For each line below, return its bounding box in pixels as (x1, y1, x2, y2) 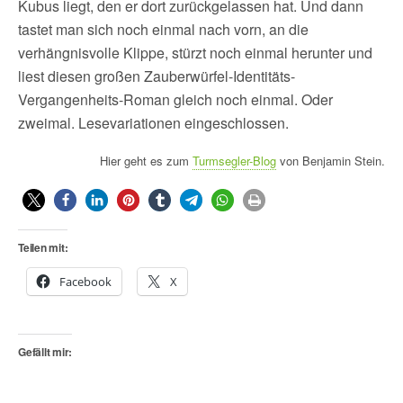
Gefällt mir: (18, 344, 73, 360)
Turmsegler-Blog (193, 152, 276, 169)
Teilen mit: (18, 239, 68, 255)
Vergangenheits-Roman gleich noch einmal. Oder (18, 89, 333, 110)
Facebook (59, 273, 112, 290)
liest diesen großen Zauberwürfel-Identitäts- (18, 66, 295, 86)
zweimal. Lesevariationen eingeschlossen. (18, 112, 289, 133)
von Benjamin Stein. (276, 152, 385, 169)
